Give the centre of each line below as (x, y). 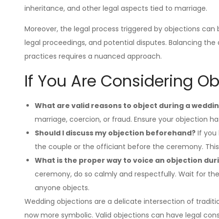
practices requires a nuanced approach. (93, 56)
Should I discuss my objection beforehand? (115, 133)
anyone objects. (62, 187)
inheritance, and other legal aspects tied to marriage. (116, 8)
